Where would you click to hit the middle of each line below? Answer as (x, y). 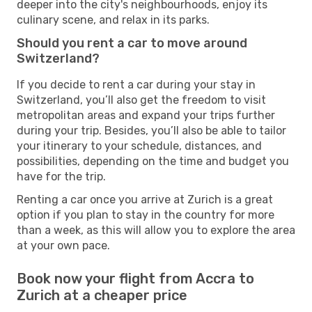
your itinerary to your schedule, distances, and (139, 146)
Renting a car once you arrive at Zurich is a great (145, 199)
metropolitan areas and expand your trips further (146, 115)
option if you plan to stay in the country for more (146, 214)
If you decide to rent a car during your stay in (136, 84)
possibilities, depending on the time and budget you (153, 161)
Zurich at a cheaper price (102, 295)
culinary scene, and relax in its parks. (113, 19)
